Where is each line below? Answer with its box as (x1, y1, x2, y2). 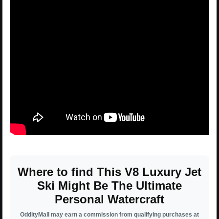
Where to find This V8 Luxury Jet (18, 165, 201, 178)
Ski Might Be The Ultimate (37, 178, 182, 192)
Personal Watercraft (55, 192, 164, 206)
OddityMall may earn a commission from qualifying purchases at (20, 211, 199, 218)
